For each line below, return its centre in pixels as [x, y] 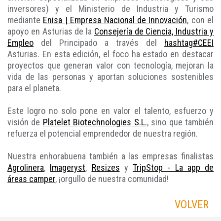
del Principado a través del [99, 43]
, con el [200, 20]
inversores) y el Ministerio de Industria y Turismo [110, 9]
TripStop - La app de [173, 168]
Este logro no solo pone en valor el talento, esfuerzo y [110, 111]
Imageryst [68, 168]
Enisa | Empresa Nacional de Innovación [115, 20]
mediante [25, 20]
